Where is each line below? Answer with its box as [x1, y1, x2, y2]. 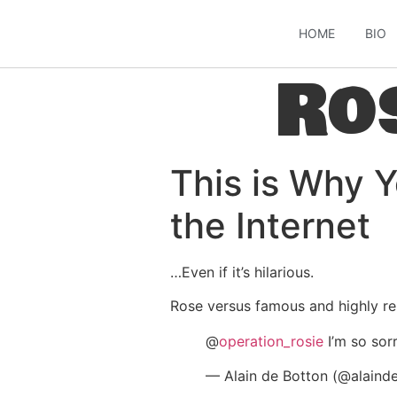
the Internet [170, 204, 370, 247]
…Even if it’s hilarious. [170, 263, 314, 281]
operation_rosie [219, 332, 323, 351]
